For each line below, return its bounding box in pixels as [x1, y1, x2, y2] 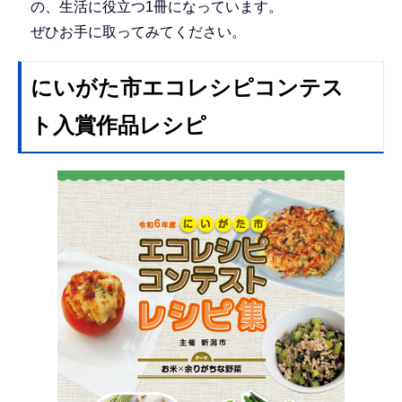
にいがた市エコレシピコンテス [31, 74, 344, 100]
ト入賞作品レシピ [31, 112, 206, 137]
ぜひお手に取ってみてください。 [30, 24, 246, 40]
